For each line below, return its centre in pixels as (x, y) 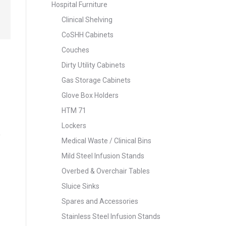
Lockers (74, 126)
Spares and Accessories (100, 201)
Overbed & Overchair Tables (106, 171)
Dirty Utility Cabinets (93, 65)
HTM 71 (74, 110)
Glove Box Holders (90, 95)
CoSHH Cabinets (88, 35)
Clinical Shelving (87, 20)
